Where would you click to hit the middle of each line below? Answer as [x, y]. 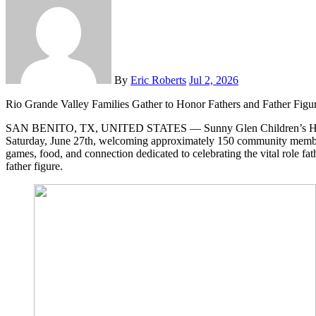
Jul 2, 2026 [214, 80]
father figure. [34, 166]
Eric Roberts [158, 80]
